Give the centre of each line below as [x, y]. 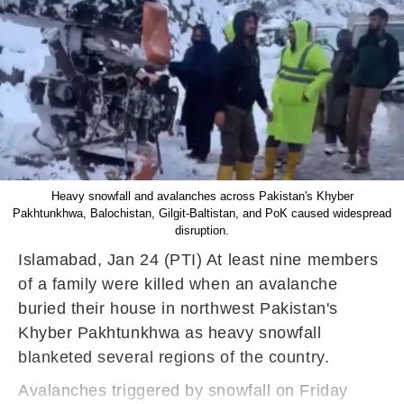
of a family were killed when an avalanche [178, 284]
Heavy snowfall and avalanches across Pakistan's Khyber [202, 196]
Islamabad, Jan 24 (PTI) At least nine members [198, 260]
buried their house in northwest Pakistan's [178, 308]
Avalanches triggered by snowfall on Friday [183, 390]
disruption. [202, 230]
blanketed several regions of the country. [174, 357]
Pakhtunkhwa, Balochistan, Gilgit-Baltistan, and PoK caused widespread [202, 213]
